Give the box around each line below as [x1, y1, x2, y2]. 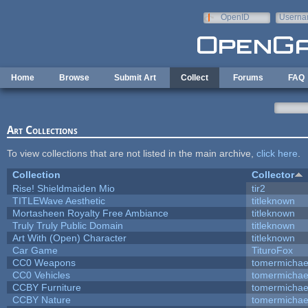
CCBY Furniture [12, 281, 81, 293]
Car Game [12, 244, 58, 256]
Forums [233, 73, 263, 82]
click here [256, 147, 298, 159]
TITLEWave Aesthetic [12, 195, 105, 206]
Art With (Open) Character [12, 232, 126, 243]
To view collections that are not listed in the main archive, [6, 147, 256, 159]
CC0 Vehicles [12, 269, 70, 280]
